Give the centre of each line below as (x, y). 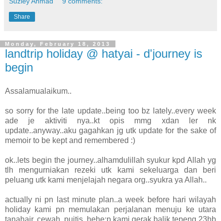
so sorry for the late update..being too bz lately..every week (110, 110)
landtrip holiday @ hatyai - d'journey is (104, 54)
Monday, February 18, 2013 (58, 44)
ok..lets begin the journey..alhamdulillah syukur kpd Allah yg (110, 160)
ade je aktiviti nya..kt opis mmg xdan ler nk (110, 120)
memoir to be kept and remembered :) (70, 140)
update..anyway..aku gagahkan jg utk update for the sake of (110, 130)
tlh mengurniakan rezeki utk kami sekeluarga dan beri (110, 170)
